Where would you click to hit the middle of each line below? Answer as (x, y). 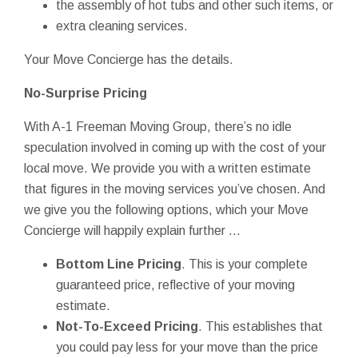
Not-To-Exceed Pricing (127, 326)
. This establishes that (261, 326)
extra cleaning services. (122, 26)
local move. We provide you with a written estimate (167, 168)
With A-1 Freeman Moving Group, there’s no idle (158, 126)
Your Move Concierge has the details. (129, 59)
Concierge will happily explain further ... (132, 230)
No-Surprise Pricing (86, 93)
